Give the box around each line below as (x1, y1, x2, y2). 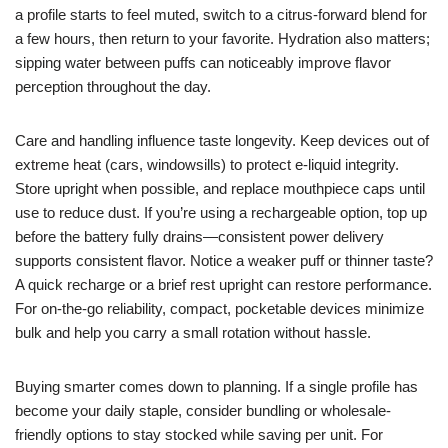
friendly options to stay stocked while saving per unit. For (15, 426, 383, 443)
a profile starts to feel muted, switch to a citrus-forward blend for (15, 6, 427, 23)
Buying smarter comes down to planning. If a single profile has (15, 378, 418, 395)
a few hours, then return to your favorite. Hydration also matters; (15, 30, 430, 47)
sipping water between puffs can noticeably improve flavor (15, 54, 391, 71)
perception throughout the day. (15, 78, 211, 95)
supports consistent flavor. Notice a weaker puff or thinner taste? (15, 252, 433, 269)
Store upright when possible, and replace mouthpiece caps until (15, 180, 425, 197)
